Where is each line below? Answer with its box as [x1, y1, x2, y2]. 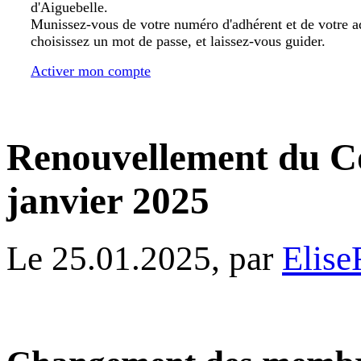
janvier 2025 [6, 179, 210, 222]
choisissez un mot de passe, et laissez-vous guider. [31, 33, 326, 49]
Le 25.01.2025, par [6, 239, 282, 277]
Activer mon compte [31, 63, 151, 79]
